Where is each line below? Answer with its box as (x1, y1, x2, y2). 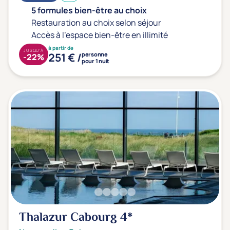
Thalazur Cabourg (19, 208, 120, 227)
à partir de (48, 44, 73, 51)
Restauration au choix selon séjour (31, 17, 161, 28)
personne (82, 50, 108, 58)
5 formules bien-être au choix (31, 5, 147, 16)
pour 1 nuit (82, 57, 109, 65)
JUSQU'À (24, 47, 44, 53)
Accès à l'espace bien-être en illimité (31, 29, 168, 41)
